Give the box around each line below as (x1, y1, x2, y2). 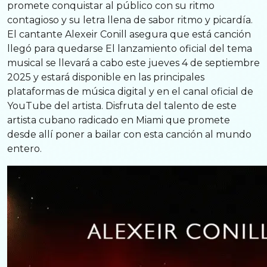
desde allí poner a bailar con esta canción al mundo (7, 129, 252, 141)
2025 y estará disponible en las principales (7, 72, 204, 83)
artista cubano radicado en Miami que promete (7, 114, 230, 126)
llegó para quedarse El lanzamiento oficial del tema (7, 43, 252, 55)
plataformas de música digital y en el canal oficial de (7, 86, 253, 98)
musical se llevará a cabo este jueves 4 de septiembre (7, 57, 260, 69)
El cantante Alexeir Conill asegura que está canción (7, 29, 251, 41)
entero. (7, 143, 42, 155)
